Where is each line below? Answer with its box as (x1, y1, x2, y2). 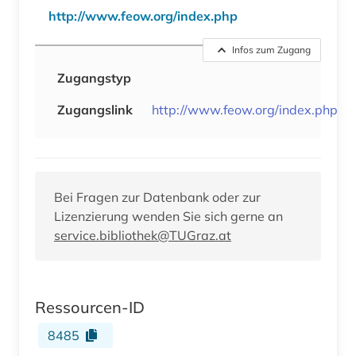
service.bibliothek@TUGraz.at (54, 226, 231, 243)
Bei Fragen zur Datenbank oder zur (54, 188, 261, 205)
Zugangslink (57, 101, 133, 118)
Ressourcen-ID (35, 296, 145, 317)
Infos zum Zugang (232, 43, 311, 56)
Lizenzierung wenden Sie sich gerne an (54, 207, 283, 224)
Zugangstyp (57, 69, 131, 86)
